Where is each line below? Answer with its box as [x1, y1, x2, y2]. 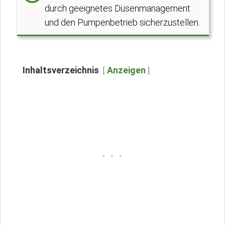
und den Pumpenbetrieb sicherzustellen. [45, 17, 200, 28]
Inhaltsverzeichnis [23, 65, 99, 75]
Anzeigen [107, 65, 146, 75]
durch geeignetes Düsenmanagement [45, 3, 190, 14]
